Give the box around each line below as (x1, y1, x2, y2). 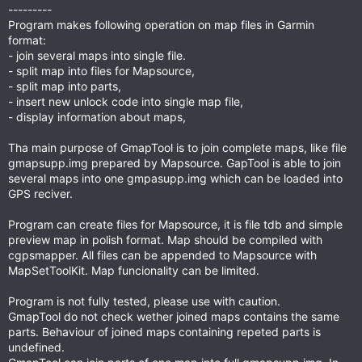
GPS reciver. (8, 187, 73, 200)
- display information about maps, (8, 110, 186, 124)
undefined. (8, 340, 65, 354)
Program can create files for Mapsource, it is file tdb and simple (8, 217, 343, 231)
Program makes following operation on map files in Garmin (8, 18, 314, 32)
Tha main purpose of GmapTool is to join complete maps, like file (8, 141, 347, 154)
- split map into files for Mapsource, (8, 64, 195, 78)
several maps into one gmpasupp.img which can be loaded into (8, 171, 343, 185)
